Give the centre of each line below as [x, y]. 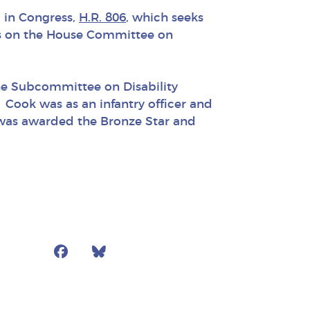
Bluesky [134, 252]
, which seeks [165, 17]
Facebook [103, 252]
